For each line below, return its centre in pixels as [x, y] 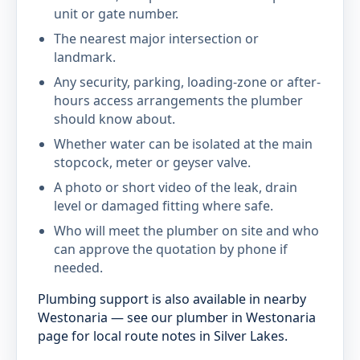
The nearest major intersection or [156, 39]
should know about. [115, 119]
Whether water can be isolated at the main [183, 144]
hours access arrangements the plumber [178, 100]
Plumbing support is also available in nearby [172, 299]
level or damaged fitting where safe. [164, 206]
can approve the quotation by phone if [171, 249]
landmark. [85, 57]
